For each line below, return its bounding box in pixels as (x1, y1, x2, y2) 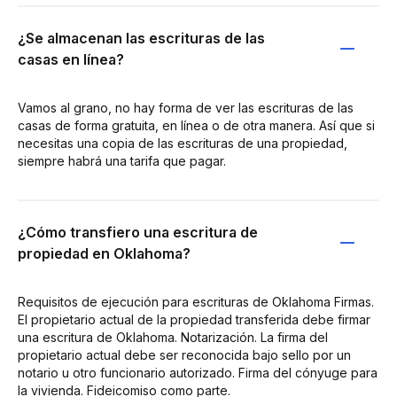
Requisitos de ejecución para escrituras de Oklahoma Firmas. (18, 293, 374, 309)
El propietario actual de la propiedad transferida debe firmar (18, 311, 370, 327)
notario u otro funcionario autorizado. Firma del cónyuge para (18, 364, 378, 380)
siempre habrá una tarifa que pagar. (18, 152, 226, 168)
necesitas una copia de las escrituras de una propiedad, (18, 135, 347, 151)
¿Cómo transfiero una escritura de (18, 222, 258, 241)
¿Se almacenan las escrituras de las (18, 28, 265, 47)
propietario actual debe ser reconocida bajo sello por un (18, 346, 351, 362)
